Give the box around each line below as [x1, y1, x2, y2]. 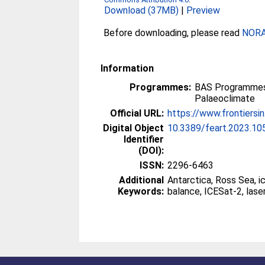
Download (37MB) [104, 5, 179, 16]
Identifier [124, 134, 164, 145]
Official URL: [110, 108, 164, 119]
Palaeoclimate [195, 93, 256, 104]
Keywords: [118, 186, 164, 197]
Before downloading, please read [104, 27, 243, 38]
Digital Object [103, 122, 164, 134]
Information [101, 63, 154, 74]
